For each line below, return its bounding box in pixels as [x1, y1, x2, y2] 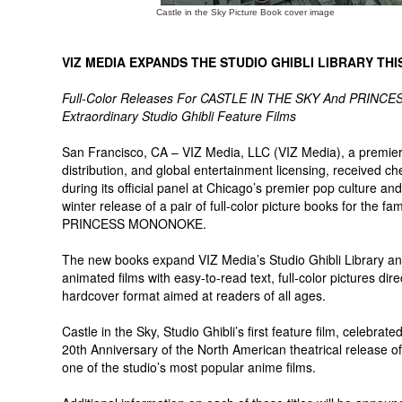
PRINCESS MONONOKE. [62, 214, 206, 232]
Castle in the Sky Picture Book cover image [156, 7, 335, 17]
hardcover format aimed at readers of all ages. [62, 286, 326, 304]
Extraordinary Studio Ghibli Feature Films [62, 107, 296, 125]
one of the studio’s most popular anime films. [62, 358, 316, 376]
